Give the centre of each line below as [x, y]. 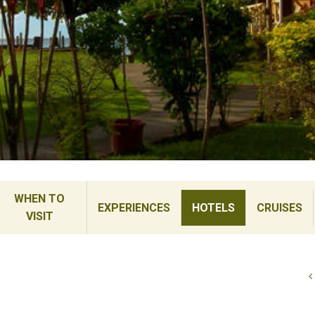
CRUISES [279, 207]
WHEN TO [40, 199]
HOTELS [213, 207]
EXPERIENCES [134, 207]
